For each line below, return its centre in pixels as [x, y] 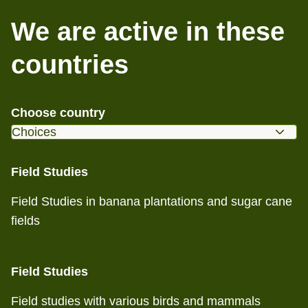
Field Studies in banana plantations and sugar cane [152, 201]
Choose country [58, 113]
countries [70, 65]
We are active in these [148, 32]
